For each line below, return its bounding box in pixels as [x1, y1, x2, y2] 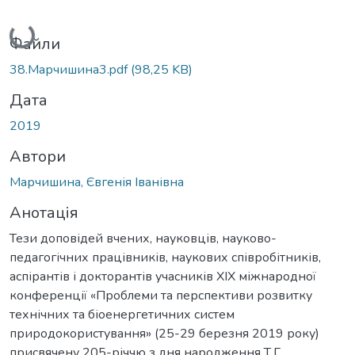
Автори [10, 145, 66, 167]
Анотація [10, 201, 78, 223]
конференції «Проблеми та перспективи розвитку [10, 286, 312, 304]
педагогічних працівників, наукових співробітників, [10, 248, 321, 266]
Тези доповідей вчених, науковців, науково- [10, 229, 277, 247]
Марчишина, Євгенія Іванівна [10, 173, 184, 191]
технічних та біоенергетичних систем [10, 305, 235, 323]
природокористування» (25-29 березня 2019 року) [10, 324, 319, 342]
